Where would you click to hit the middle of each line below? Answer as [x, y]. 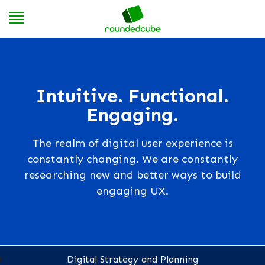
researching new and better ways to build [132, 175]
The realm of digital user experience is [132, 143]
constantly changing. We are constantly [132, 159]
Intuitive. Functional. [132, 96]
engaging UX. [132, 191]
